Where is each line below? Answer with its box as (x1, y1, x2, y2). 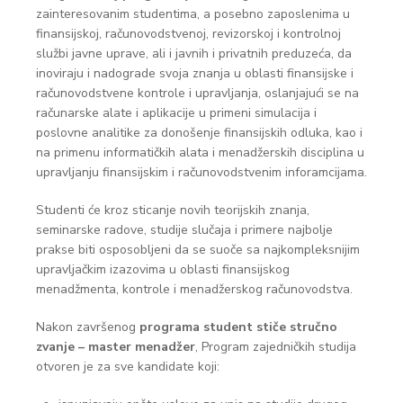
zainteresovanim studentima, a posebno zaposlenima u (36, 5, 350, 22)
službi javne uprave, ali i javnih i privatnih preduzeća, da (36, 45, 352, 62)
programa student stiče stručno (139, 318, 337, 336)
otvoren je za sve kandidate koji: (36, 358, 219, 375)
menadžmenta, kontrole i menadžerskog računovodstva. (36, 281, 353, 298)
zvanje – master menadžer (36, 338, 195, 355)
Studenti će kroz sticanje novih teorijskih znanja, (36, 201, 309, 219)
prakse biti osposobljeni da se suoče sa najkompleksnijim (36, 241, 360, 258)
